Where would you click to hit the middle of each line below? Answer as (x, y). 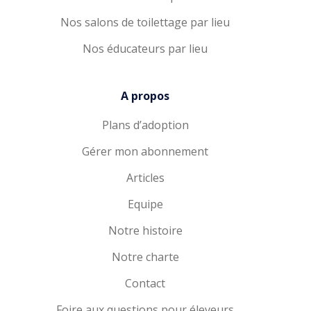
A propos (145, 96)
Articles (145, 178)
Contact (145, 283)
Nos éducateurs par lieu (145, 49)
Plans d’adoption (145, 125)
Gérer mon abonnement (145, 151)
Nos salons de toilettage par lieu (145, 22)
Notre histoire (145, 230)
